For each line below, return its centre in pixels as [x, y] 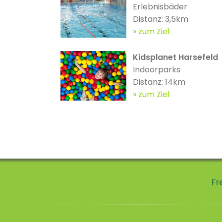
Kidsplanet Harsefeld [175, 57]
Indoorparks [156, 69]
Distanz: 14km [159, 82]
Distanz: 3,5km [160, 19]
